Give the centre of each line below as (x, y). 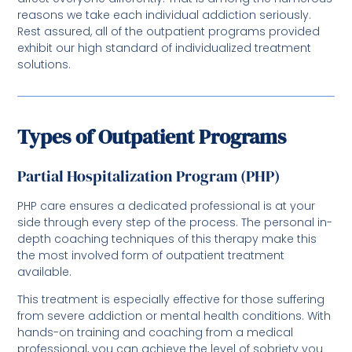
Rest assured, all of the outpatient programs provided (169, 31)
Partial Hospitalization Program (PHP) (149, 176)
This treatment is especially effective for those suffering (171, 300)
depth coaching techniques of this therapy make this (167, 238)
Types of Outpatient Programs (152, 136)
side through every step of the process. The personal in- (175, 222)
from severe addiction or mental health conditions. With (174, 316)
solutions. (46, 64)
